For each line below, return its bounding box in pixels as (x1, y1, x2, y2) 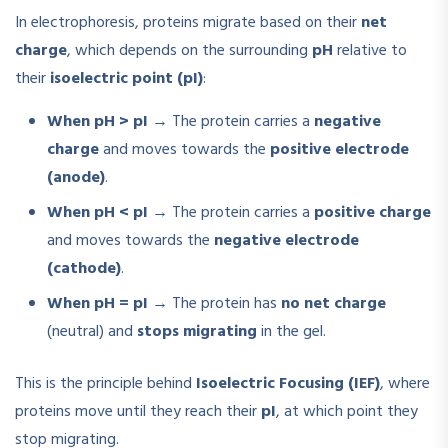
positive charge (314, 200, 431, 227)
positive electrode (270, 137, 409, 164)
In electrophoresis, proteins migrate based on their (15, 10, 361, 37)
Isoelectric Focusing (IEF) (196, 371, 380, 398)
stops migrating (137, 319, 257, 346)
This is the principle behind (15, 371, 196, 398)
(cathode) (47, 256, 121, 283)
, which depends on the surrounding (67, 38, 312, 65)
